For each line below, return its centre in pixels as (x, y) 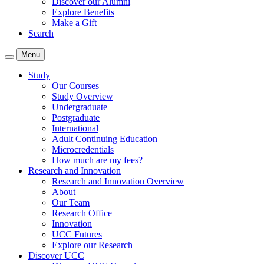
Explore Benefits (83, 12)
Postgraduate (76, 118)
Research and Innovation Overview (118, 181)
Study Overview (82, 96)
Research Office (82, 213)
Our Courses (75, 86)
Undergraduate (80, 107)
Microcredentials (83, 149)
